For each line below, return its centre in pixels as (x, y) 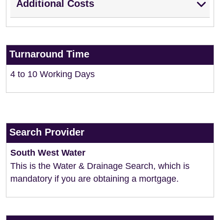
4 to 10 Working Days (53, 74)
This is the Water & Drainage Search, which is (100, 166)
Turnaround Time (49, 54)
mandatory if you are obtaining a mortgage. (95, 179)
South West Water (48, 153)
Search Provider (47, 132)
